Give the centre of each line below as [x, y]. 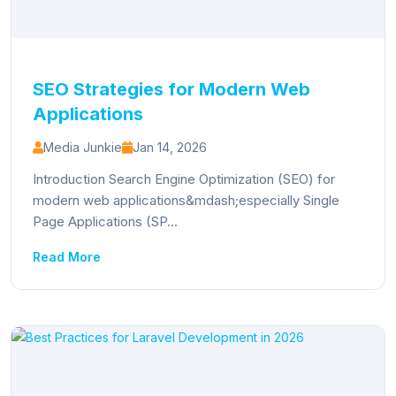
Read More [67, 257]
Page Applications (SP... [105, 221]
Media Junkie [83, 147]
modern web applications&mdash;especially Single [186, 200]
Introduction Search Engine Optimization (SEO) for [184, 179]
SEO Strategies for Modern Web [171, 89]
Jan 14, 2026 [170, 147]
